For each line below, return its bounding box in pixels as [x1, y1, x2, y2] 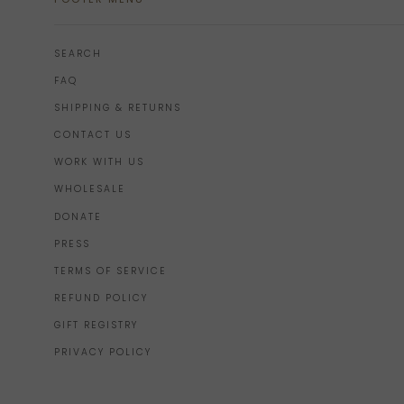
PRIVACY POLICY [54, 345, 151, 360]
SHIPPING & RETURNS [54, 100, 181, 115]
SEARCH [54, 46, 102, 60]
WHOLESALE [54, 182, 125, 197]
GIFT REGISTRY [54, 318, 138, 333]
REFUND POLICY [54, 290, 148, 305]
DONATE [54, 209, 102, 224]
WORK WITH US [54, 155, 144, 170]
